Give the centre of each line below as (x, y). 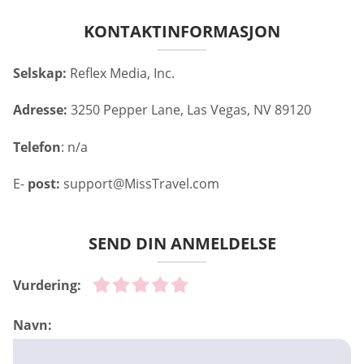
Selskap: (40, 73)
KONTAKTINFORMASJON (182, 31)
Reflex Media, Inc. (121, 73)
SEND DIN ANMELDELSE (182, 243)
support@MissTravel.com (141, 183)
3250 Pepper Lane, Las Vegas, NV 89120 (189, 110)
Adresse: (40, 110)
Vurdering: (47, 285)
